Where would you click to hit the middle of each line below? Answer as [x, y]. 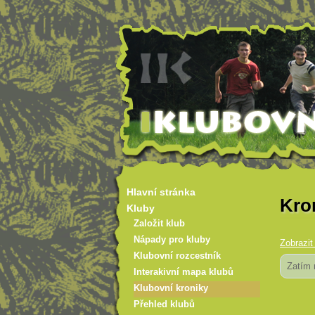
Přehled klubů [164, 305]
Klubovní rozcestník [177, 256]
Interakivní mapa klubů [184, 272]
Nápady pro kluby [172, 240]
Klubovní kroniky [171, 289]
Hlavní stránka [161, 192]
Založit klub [159, 224]
